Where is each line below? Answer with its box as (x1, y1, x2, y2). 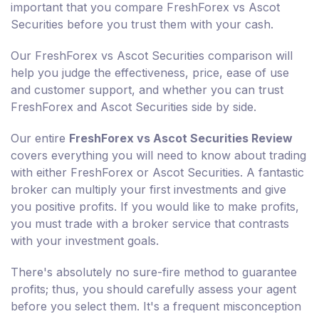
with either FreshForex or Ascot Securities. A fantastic (11, 165, 304, 180)
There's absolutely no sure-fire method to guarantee (11, 265, 297, 280)
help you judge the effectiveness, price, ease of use (11, 66, 289, 80)
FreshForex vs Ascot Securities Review (69, 131, 293, 146)
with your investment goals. (11, 234, 159, 249)
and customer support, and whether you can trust (11, 83, 283, 98)
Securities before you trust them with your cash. (11, 17, 273, 32)
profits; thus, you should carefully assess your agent (11, 282, 296, 297)
